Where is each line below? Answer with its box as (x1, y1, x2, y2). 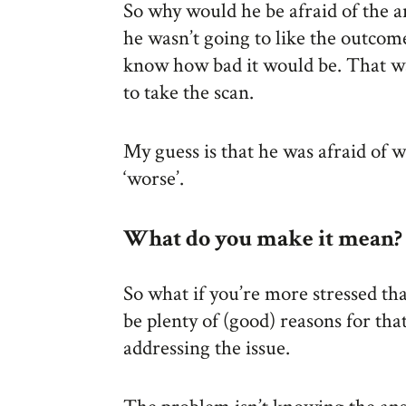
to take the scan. (123, 79, 254, 107)
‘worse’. (123, 164, 184, 192)
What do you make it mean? (123, 223, 402, 255)
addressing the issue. (123, 334, 290, 362)
